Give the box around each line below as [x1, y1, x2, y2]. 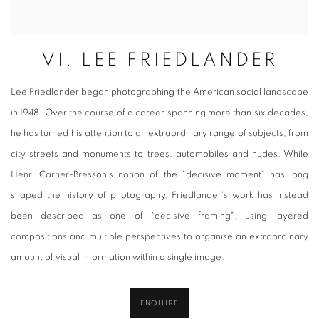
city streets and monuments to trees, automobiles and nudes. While [11, 149, 308, 159]
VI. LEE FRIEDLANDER [41, 51, 278, 70]
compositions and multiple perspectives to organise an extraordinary [11, 231, 308, 242]
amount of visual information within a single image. [11, 252, 224, 263]
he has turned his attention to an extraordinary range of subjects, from [11, 128, 308, 139]
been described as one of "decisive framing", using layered [11, 211, 308, 221]
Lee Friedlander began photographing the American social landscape [11, 87, 308, 98]
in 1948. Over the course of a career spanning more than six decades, [11, 108, 308, 118]
